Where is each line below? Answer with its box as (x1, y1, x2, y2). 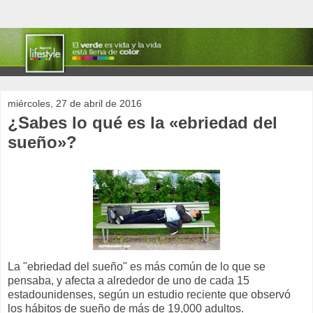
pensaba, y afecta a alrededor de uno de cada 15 (8, 275, 249, 287)
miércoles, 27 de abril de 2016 (8, 98, 142, 110)
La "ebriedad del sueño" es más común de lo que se (8, 261, 265, 273)
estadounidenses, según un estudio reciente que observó (8, 289, 291, 301)
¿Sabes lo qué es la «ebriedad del (8, 113, 277, 133)
